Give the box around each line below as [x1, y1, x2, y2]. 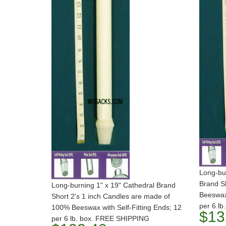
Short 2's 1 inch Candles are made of [51, 192, 170, 200]
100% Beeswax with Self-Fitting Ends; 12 [51, 203, 182, 211]
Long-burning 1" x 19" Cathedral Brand [51, 181, 176, 189]
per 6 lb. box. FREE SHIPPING [51, 214, 149, 222]
